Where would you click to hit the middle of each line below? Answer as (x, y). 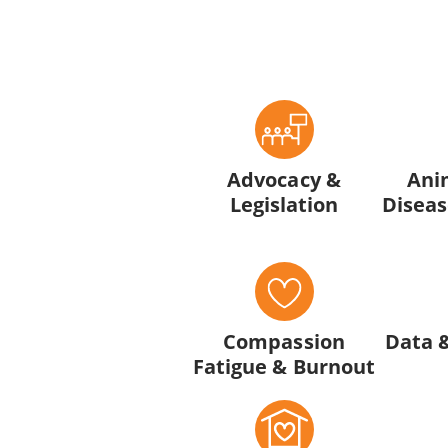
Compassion (284, 341)
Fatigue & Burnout (284, 366)
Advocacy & (284, 178)
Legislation (284, 203)
